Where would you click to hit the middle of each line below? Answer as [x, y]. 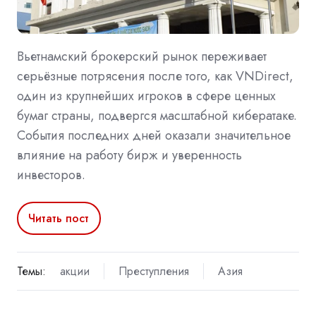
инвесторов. [51, 175]
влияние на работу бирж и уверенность [129, 155]
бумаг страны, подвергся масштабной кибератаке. [157, 115]
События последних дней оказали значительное [154, 135]
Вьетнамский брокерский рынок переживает [142, 56]
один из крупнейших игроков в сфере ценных [146, 96]
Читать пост [59, 218]
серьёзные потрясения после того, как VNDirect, [155, 76]
